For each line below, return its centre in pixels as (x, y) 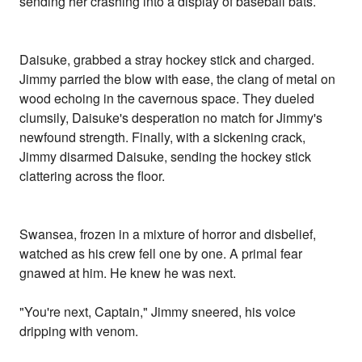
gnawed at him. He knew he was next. (128, 273)
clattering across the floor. (93, 176)
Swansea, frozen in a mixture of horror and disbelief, (168, 234)
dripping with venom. (79, 331)
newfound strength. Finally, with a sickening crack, (163, 137)
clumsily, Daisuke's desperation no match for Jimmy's (171, 118)
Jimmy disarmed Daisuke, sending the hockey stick (166, 157)
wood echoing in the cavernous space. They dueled (167, 99)
